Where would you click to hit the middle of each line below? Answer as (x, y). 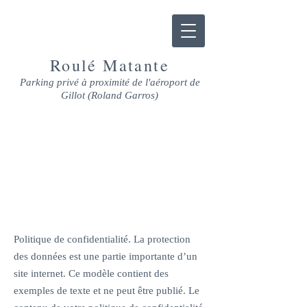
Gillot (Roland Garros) (110, 95)
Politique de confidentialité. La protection (102, 239)
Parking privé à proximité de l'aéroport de (110, 82)
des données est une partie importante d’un (106, 256)
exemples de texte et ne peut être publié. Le (107, 291)
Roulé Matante (110, 65)
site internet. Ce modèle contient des (91, 273)
